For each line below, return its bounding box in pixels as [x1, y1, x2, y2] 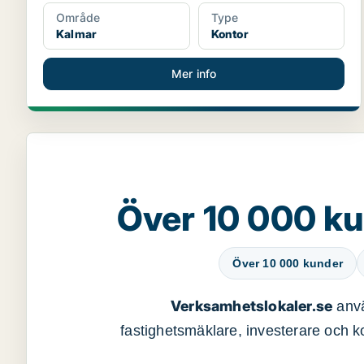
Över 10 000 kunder [232, 257, 343, 270]
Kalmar [56, 27, 97, 41]
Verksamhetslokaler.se [170, 297, 333, 314]
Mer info [171, 67, 217, 80]
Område [56, 11, 101, 24]
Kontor [210, 27, 249, 41]
